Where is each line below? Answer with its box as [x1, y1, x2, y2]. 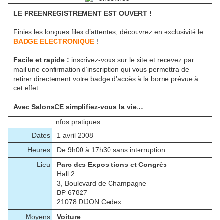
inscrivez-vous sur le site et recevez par [69, 56, 194, 64]
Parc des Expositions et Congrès [57, 161, 167, 169]
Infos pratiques [52, 118, 100, 126]
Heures [27, 146, 50, 154]
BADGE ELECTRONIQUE [13, 37, 94, 46]
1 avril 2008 [57, 131, 93, 139]
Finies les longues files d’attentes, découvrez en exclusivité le [13, 28, 203, 36]
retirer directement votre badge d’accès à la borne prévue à [13, 75, 198, 83]
